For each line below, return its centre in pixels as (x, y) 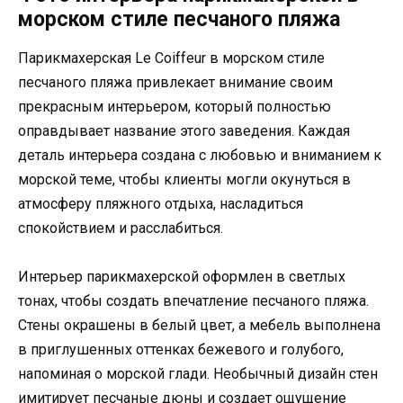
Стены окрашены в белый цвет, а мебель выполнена (199, 326)
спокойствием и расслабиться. (121, 228)
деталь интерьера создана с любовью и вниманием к (200, 155)
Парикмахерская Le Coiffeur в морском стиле (171, 58)
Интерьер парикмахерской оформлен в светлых (182, 277)
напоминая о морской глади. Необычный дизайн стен (198, 374)
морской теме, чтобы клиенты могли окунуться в (184, 179)
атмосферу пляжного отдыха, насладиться (161, 204)
